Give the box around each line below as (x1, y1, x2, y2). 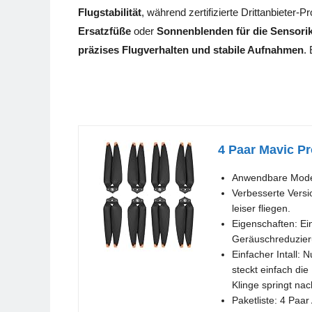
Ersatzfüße (78, 25, 131, 38)
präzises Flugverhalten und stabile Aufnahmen (78, 44, 304, 56)
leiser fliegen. (232, 203, 290, 214)
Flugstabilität (78, 6, 141, 19)
